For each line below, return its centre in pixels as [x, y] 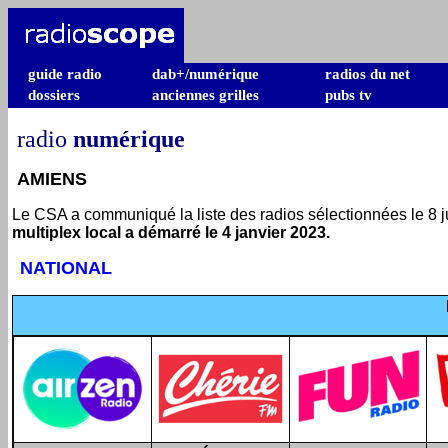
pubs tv [348, 95]
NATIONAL [66, 268]
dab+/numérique [205, 74]
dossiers [54, 95]
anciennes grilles [205, 95]
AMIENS [49, 179]
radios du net [367, 74]
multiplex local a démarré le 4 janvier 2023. [171, 232]
